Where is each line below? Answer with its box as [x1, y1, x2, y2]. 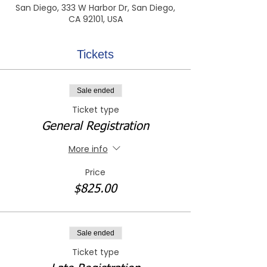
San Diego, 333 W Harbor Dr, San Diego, [15, 2, 175, 14]
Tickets [77, 48, 114, 61]
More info [68, 142, 108, 155]
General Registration [42, 120, 149, 132]
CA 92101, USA [68, 13, 123, 25]
